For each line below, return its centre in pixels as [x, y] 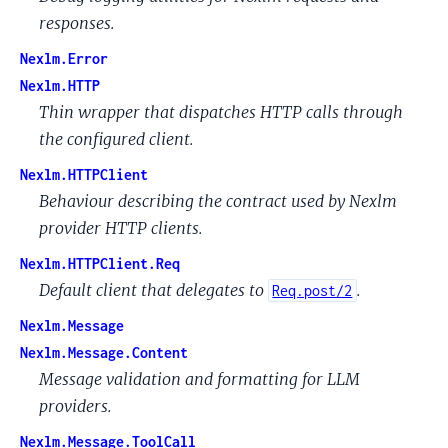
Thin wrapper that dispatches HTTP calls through [221, 111]
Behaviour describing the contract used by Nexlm [218, 200]
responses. [77, 22]
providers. [76, 405]
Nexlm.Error [64, 58]
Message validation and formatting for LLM [200, 378]
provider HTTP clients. [121, 227]
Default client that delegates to [154, 289]
